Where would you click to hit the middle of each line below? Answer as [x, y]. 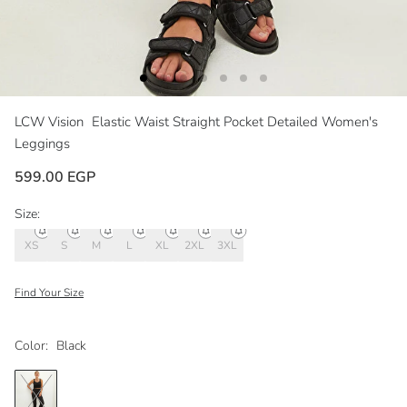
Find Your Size [49, 293]
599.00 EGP [55, 178]
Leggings [42, 144]
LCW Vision [51, 122]
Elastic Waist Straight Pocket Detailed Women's [235, 122]
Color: [31, 346]
